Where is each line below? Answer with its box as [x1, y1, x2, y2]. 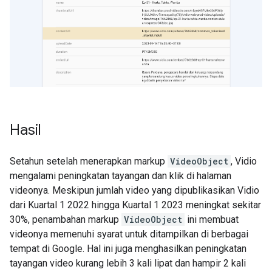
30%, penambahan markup [10, 213, 121, 225]
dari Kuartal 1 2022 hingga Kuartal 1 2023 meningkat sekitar [10, 199, 261, 211]
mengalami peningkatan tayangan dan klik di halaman [10, 169, 231, 182]
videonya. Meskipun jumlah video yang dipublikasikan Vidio [10, 184, 259, 196]
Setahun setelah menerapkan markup [10, 155, 168, 167]
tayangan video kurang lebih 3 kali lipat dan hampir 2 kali [10, 257, 246, 269]
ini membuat [185, 213, 239, 225]
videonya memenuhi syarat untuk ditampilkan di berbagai [10, 228, 248, 240]
